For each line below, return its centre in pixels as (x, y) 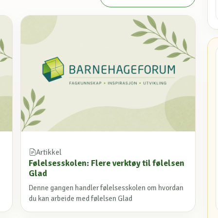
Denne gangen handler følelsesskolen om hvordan (106, 188)
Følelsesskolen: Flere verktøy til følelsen (107, 163)
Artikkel (49, 153)
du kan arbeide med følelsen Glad (81, 198)
